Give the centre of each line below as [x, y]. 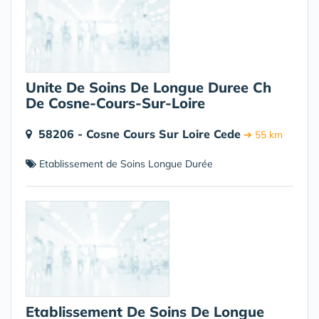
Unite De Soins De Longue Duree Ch [148, 87]
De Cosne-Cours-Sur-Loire [115, 103]
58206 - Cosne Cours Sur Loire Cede [140, 134]
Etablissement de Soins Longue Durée [125, 164]
